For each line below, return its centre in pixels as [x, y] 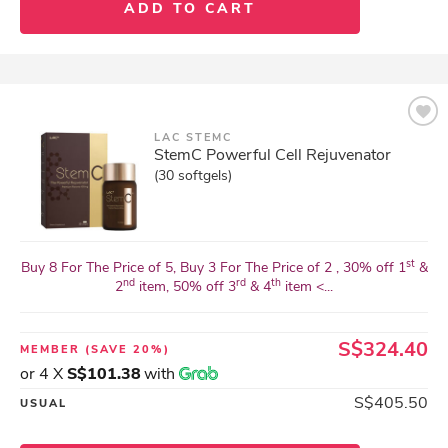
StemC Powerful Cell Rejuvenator [272, 155]
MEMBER [52, 349]
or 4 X [43, 374]
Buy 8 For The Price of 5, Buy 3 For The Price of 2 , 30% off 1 [213, 267]
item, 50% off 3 [185, 286]
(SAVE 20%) [127, 349]
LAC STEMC [193, 137]
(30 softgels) [193, 175]
